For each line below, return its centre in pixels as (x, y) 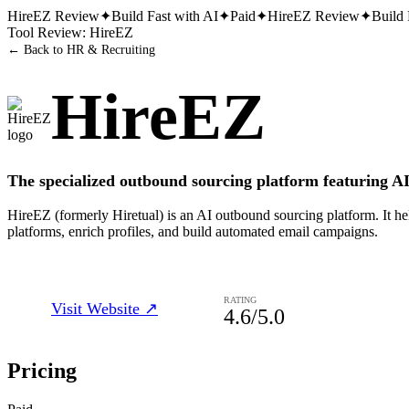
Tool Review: (48, 32)
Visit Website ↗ (105, 309)
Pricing (42, 370)
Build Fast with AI (165, 16)
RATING (240, 300)
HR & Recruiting (111, 50)
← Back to (37, 50)
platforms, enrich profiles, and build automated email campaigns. (193, 231)
